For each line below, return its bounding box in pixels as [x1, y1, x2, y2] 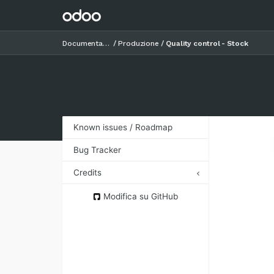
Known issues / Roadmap [73, 122, 172, 133]
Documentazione [103, 39, 110, 48]
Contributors [75, 202, 124, 213]
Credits [73, 168, 102, 178]
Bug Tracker [73, 145, 121, 155]
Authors [75, 187, 105, 197]
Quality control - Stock [166, 39, 248, 48]
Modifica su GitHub [101, 191, 179, 202]
